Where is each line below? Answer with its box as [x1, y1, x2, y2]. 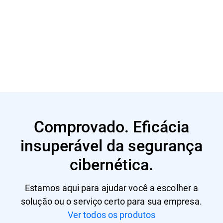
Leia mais [27, 21, 57, 32]
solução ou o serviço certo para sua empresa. [21, 195, 202, 207]
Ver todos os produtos [67, 208, 156, 221]
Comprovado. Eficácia [33, 115, 189, 137]
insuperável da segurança [20, 134, 203, 156]
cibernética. [69, 153, 153, 175]
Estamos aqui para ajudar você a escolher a [24, 181, 199, 194]
